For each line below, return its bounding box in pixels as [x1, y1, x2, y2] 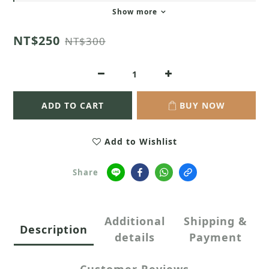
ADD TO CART [41, 100, 104, 112]
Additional [104, 214, 165, 229]
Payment [189, 230, 242, 245]
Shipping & [183, 214, 247, 229]
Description [19, 222, 88, 237]
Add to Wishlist [104, 136, 177, 148]
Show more [112, 7, 157, 17]
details [114, 230, 155, 245]
